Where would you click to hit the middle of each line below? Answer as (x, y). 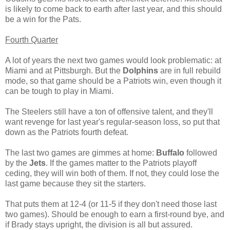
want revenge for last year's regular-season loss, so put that (112, 122)
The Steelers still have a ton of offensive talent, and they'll (109, 111)
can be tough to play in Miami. (59, 91)
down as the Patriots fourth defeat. (67, 132)
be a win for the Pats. (43, 19)
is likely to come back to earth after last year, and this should (113, 9)
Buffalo (170, 152)
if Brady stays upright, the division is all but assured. (99, 224)
